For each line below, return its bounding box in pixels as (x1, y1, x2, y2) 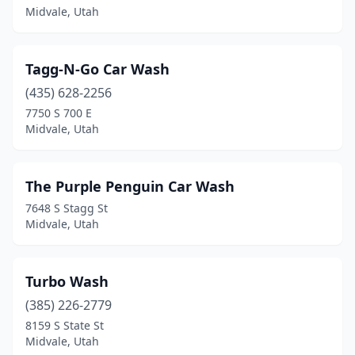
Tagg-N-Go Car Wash (25, 59, 170, 78)
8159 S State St (25, 318, 104, 333)
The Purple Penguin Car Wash (25, 177, 235, 196)
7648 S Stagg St (25, 200, 108, 216)
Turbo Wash (25, 272, 109, 291)
